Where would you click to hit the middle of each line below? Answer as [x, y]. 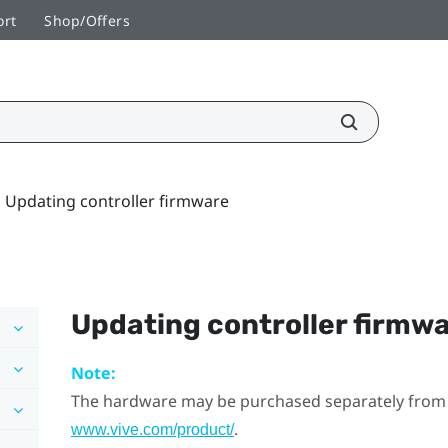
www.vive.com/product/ [152, 429]
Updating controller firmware [117, 200]
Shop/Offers [87, 20]
